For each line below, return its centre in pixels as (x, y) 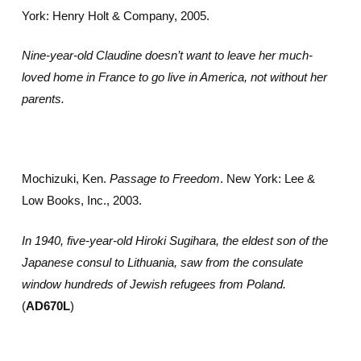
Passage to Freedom (164, 178)
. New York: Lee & (267, 178)
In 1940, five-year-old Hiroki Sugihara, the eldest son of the (174, 240)
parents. (43, 99)
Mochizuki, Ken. (65, 178)
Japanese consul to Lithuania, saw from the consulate (162, 262)
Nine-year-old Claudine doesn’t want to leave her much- (167, 55)
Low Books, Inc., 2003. (81, 200)
